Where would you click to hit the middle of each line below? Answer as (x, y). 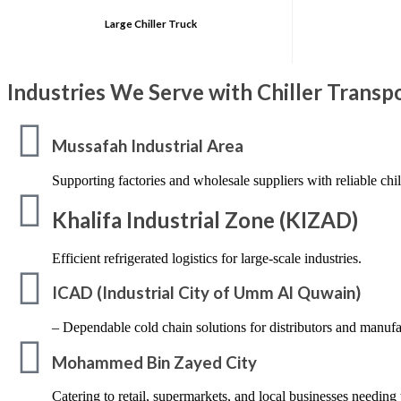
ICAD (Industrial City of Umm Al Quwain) (206, 293)
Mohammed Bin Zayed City (154, 362)
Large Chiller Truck (150, 23)
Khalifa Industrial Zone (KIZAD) (205, 219)
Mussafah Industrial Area (148, 146)
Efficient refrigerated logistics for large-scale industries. (207, 258)
